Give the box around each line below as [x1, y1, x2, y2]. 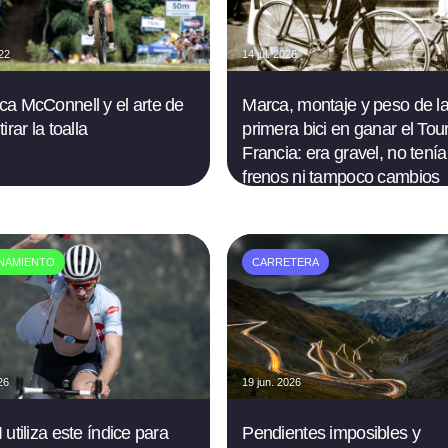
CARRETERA [252, 256, 320, 269]
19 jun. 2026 [242, 376, 302, 389]
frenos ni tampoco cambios [242, 167, 440, 188]
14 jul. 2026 [242, 48, 298, 61]
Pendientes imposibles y [242, 423, 420, 444]
